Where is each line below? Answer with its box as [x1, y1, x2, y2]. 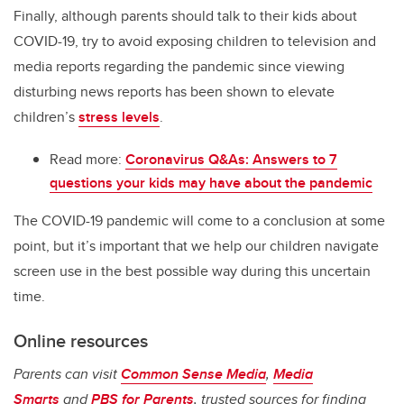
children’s [14, 106, 78, 128]
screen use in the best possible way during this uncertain [14, 261, 371, 282]
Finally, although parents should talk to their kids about [14, 5, 357, 27]
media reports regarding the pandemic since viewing [14, 56, 344, 78]
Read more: [50, 149, 125, 170]
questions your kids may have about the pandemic [50, 172, 372, 194]
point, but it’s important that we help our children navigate [14, 235, 379, 257]
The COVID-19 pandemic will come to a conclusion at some [14, 210, 385, 232]
